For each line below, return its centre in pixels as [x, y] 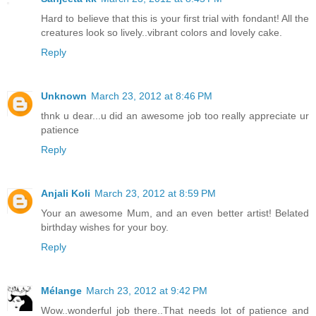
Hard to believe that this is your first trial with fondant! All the [175, 18]
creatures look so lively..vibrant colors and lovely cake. [162, 32]
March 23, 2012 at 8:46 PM [152, 96]
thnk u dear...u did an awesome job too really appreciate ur [175, 115]
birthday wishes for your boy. [105, 227]
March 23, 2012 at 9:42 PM [147, 290]
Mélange [61, 290]
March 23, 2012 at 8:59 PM [155, 193]
